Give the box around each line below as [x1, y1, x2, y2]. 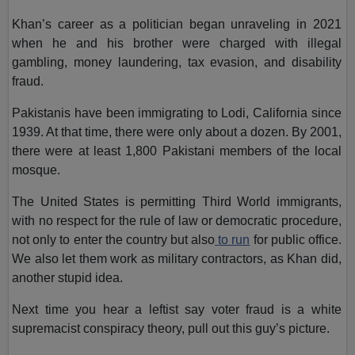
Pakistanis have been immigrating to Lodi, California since [12, 105, 342, 120]
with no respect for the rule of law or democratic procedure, [12, 213, 342, 227]
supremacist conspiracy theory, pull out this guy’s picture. [12, 321, 330, 335]
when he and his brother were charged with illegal [12, 36, 342, 50]
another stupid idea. [12, 270, 124, 284]
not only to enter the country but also [12, 232, 216, 246]
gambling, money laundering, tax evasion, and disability [12, 55, 342, 69]
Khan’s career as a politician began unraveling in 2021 [12, 17, 342, 31]
